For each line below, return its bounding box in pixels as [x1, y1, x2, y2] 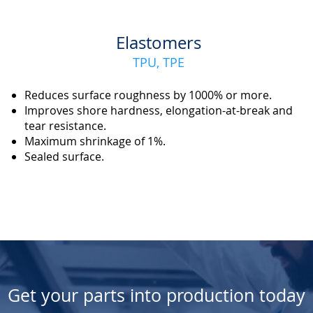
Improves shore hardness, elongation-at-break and [24, 103, 293, 118]
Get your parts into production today [7, 284, 305, 307]
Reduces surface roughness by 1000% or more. [24, 87, 272, 103]
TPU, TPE [133, 54, 184, 71]
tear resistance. [24, 118, 106, 133]
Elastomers [116, 31, 201, 54]
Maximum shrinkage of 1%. [24, 133, 166, 149]
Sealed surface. [24, 149, 104, 164]
